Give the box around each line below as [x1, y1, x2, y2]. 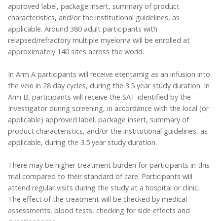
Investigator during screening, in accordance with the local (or [8, 103, 209, 113]
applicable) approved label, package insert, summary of [8, 114, 189, 124]
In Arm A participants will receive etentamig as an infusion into [8, 69, 210, 79]
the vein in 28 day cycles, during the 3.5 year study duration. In [8, 80, 210, 90]
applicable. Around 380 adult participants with [8, 24, 157, 34]
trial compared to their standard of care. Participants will [8, 171, 192, 181]
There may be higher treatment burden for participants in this [8, 160, 210, 170]
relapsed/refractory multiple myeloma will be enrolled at [8, 35, 190, 45]
